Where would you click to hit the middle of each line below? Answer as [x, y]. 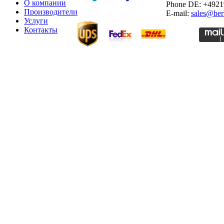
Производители [51, 12]
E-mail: [178, 13]
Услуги [36, 21]
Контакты [41, 30]
